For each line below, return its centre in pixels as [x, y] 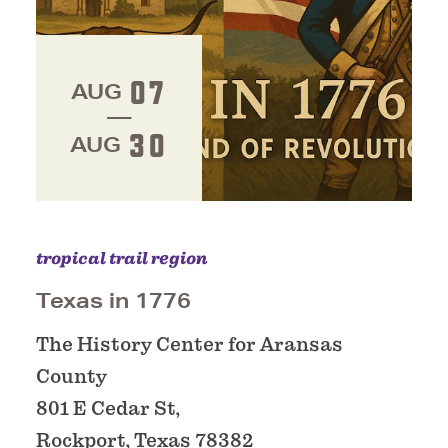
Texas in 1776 [113, 301]
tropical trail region [122, 259]
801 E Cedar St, [108, 409]
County [71, 377]
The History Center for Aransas [189, 345]
